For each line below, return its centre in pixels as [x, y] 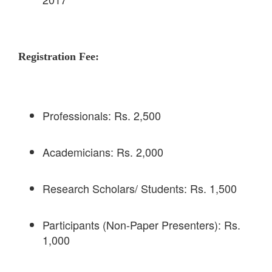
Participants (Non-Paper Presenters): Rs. [141, 225]
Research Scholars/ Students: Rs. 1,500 [140, 189]
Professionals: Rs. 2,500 [102, 116]
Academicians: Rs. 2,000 [103, 152]
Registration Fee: [59, 57]
